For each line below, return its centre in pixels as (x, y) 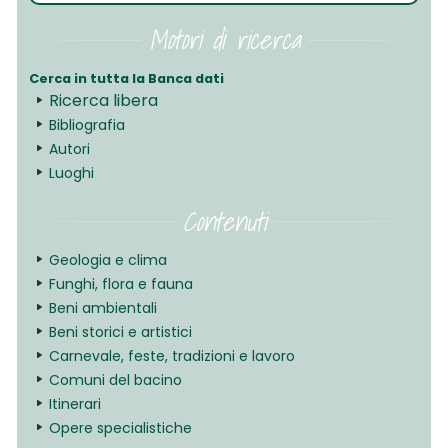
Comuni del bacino (115, 380)
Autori (69, 149)
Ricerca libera (103, 101)
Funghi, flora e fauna (120, 284)
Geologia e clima (107, 260)
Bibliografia (86, 125)
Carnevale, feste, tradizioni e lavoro (171, 356)
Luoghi (71, 173)
